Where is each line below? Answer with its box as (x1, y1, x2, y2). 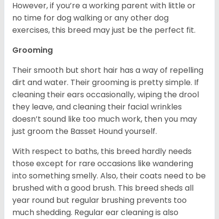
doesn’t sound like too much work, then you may (12, 113, 197, 125)
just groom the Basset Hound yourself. (12, 125, 159, 137)
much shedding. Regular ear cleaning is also (12, 206, 178, 218)
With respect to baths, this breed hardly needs (12, 145, 192, 157)
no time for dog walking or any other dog (12, 12, 169, 23)
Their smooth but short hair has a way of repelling (12, 64, 203, 76)
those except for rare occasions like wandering (12, 157, 193, 169)
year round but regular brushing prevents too (12, 194, 187, 206)
